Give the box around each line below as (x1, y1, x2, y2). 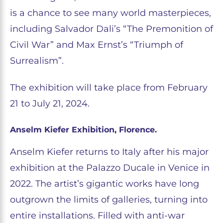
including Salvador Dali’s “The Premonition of (10, 23, 213, 34)
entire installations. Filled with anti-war (10, 210, 185, 221)
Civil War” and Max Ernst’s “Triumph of (10, 39, 183, 50)
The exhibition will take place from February (10, 82, 208, 93)
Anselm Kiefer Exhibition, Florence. (10, 125, 157, 134)
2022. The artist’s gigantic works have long (10, 178, 199, 189)
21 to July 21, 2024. (10, 98, 90, 109)
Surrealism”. (10, 55, 64, 66)
